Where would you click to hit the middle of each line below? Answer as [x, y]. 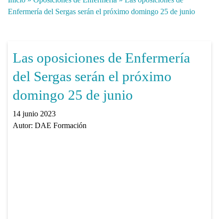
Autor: [23, 125]
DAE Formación [60, 125]
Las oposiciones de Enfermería [101, 57]
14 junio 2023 [34, 113]
